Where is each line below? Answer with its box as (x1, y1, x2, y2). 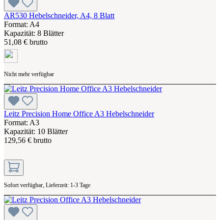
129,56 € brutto (4, 136, 52, 144)
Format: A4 (4, 20, 39, 28)
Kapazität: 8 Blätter (4, 28, 64, 37)
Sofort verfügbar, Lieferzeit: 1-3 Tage (4, 181, 90, 189)
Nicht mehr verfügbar (4, 70, 54, 78)
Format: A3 (4, 118, 39, 127)
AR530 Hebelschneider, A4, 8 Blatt (4, 11, 114, 20)
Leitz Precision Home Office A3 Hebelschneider (4, 109, 154, 118)
